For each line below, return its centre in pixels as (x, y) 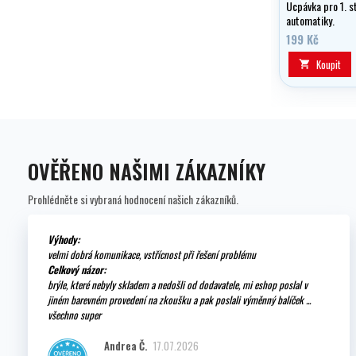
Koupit (329, 64)
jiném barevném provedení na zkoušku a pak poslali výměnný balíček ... (179, 299)
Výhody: (64, 239)
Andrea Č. (125, 345)
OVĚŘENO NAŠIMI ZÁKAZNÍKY (147, 171)
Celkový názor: (77, 269)
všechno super (74, 314)
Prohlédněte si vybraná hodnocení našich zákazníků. (133, 199)
